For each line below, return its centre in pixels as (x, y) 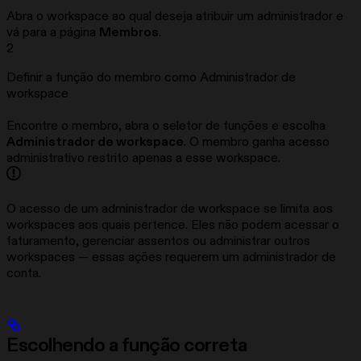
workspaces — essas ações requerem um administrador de (171, 257)
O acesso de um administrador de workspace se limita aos (170, 209)
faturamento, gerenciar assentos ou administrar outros (158, 241)
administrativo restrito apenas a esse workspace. (143, 158)
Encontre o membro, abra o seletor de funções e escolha (166, 126)
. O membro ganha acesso (257, 142)
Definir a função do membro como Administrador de (151, 78)
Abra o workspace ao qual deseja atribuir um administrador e (175, 17)
